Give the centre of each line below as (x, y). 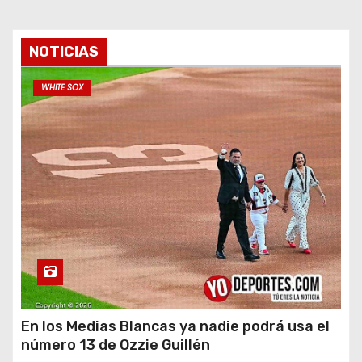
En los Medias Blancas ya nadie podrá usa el (175, 327)
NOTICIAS (64, 52)
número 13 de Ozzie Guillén (116, 345)
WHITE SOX (62, 88)
